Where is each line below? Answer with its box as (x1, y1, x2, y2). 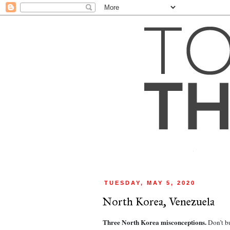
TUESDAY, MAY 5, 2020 (104, 180, 196, 186)
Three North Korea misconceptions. (103, 217, 208, 227)
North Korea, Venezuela (102, 194, 215, 208)
